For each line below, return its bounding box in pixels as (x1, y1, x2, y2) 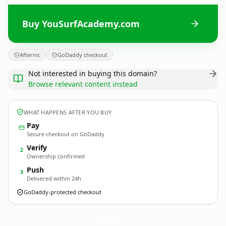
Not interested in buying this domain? (28, 69, 157, 78)
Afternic (20, 51, 40, 59)
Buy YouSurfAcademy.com (22, 17, 140, 30)
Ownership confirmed (27, 152, 85, 160)
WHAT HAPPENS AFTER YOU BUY (24, 108, 112, 116)
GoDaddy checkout (58, 51, 107, 59)
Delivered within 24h (27, 175, 81, 182)
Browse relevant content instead (28, 79, 138, 89)
